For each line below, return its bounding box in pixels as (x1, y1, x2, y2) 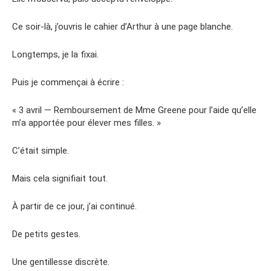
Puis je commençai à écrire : (12, 76, 124, 88)
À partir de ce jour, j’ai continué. (12, 200, 137, 212)
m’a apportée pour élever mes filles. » (12, 117, 161, 128)
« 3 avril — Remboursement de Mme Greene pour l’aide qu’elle (12, 104, 256, 116)
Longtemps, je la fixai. (12, 48, 99, 60)
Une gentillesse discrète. (12, 256, 109, 267)
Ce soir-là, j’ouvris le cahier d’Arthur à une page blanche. (12, 21, 233, 32)
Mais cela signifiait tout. (12, 172, 108, 184)
